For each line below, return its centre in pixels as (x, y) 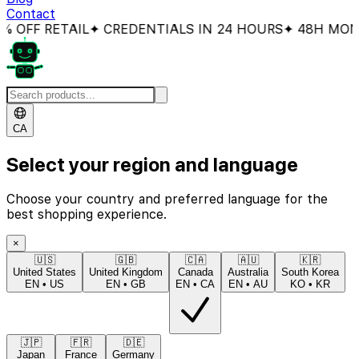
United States (44, 272)
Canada (195, 272)
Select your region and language (152, 164)
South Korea (310, 272)
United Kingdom (126, 272)
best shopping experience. (87, 215)
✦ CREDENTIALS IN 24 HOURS (164, 30)
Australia (248, 272)
